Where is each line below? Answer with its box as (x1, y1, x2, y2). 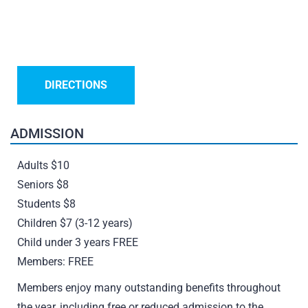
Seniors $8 (17, 178, 69, 191)
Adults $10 (17, 159, 69, 172)
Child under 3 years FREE (17, 236, 138, 249)
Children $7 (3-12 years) (17, 217, 133, 230)
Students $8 (17, 197, 76, 210)
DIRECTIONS (45, 78, 107, 91)
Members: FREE (17, 255, 93, 268)
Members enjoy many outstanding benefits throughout (17, 281, 280, 294)
